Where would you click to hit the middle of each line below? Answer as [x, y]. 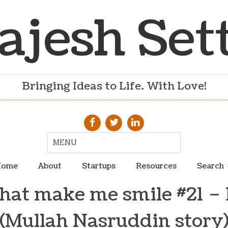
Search [210, 166]
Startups [98, 166]
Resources [156, 166]
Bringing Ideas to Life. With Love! [114, 87]
